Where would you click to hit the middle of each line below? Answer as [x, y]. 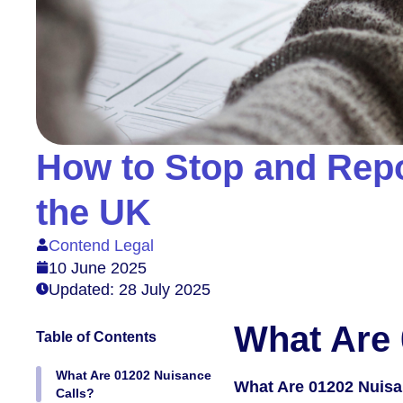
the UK [94, 212]
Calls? [75, 393]
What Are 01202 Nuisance [134, 375]
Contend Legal [101, 245]
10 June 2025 [98, 268]
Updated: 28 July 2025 [130, 289]
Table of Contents [96, 336]
